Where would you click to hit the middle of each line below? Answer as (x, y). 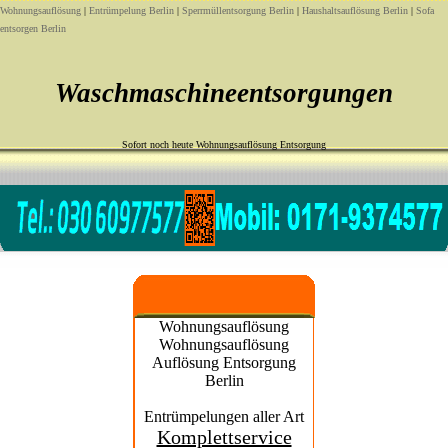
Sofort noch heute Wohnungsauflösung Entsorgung (224, 144)
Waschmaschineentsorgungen (224, 93)
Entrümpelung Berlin (131, 10)
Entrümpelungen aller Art (224, 416)
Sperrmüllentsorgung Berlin (238, 10)
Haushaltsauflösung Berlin (355, 10)
